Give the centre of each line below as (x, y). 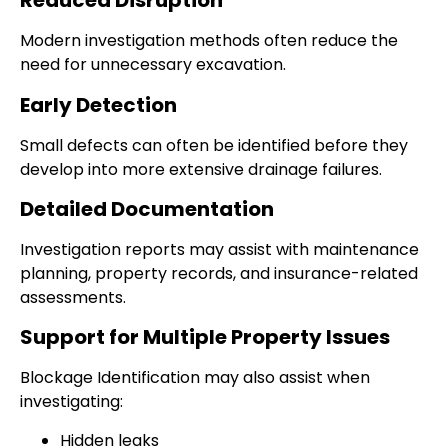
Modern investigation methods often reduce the (209, 41)
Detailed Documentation (147, 208)
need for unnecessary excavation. (153, 65)
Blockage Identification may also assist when (195, 378)
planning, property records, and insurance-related (219, 273)
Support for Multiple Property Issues (205, 337)
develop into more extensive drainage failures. (201, 169)
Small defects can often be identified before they (214, 145)
